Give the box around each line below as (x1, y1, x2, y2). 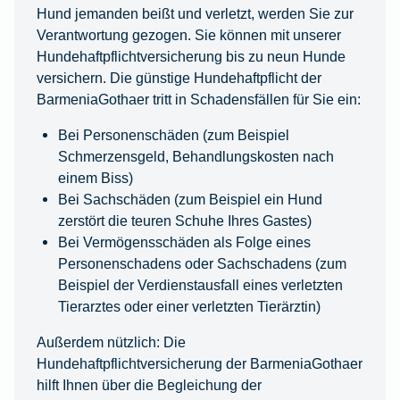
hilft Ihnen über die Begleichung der (36, 377, 262, 394)
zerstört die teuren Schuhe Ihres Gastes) (57, 212, 312, 229)
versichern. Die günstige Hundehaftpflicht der (36, 70, 321, 87)
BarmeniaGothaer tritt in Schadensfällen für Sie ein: (36, 91, 361, 108)
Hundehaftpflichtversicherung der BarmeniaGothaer (36, 355, 362, 372)
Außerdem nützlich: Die (36, 334, 186, 351)
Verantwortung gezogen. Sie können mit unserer (36, 27, 341, 44)
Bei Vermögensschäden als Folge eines (57, 234, 311, 251)
